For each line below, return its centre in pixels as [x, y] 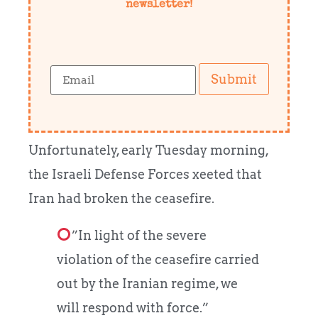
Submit [234, 79]
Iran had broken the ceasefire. [121, 198]
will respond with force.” [133, 307]
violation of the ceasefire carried [158, 259]
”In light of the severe [139, 235]
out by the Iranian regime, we [147, 283]
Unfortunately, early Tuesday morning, [148, 150]
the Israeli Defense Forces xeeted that [145, 174]
